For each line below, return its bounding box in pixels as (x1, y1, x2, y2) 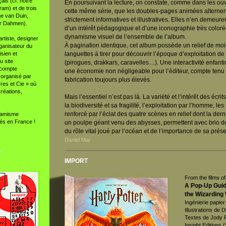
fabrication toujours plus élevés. (64, 76, 151, 83)
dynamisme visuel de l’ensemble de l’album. (64, 33, 186, 40)
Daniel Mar (64, 137, 91, 143)
